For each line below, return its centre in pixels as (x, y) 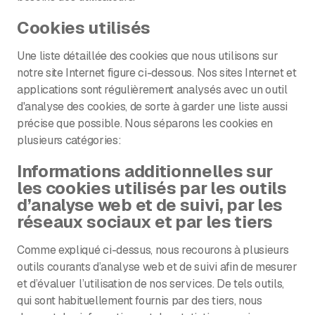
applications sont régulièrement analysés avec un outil (152, 89)
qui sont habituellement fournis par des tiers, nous (140, 300)
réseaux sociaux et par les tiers (145, 221)
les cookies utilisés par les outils (152, 188)
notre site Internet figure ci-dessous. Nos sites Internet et (157, 72)
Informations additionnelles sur (145, 171)
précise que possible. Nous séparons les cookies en (145, 123)
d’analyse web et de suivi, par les (150, 205)
